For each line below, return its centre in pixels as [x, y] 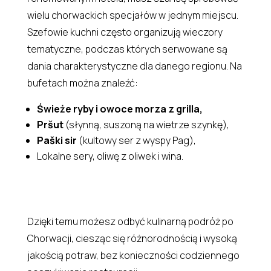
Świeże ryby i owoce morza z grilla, [119, 109]
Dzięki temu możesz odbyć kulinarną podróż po [130, 221]
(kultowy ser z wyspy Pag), [136, 140]
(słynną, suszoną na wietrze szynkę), [146, 124]
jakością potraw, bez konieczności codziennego [133, 255]
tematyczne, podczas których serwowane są [127, 49]
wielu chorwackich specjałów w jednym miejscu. [132, 15]
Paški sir [57, 140]
